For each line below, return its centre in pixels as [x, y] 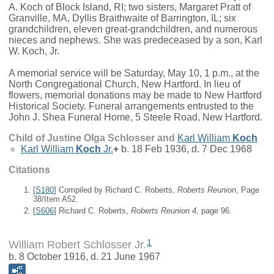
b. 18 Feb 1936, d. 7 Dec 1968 [185, 149]
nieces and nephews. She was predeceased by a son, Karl [135, 40]
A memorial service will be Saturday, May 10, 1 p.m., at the [134, 73]
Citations [29, 170]
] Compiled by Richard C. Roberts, [116, 190]
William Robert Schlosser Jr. [77, 245]
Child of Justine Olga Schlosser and [93, 138]
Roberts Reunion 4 [164, 210]
